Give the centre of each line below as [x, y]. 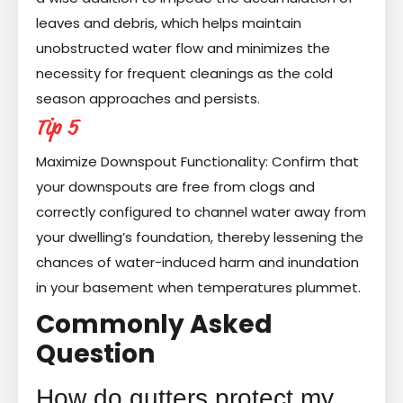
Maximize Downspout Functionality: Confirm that [197, 161]
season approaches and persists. [148, 98]
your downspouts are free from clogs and [175, 186]
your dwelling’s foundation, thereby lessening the [200, 237]
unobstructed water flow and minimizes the [183, 48]
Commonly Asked [154, 324]
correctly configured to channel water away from [201, 211]
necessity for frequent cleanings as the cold [184, 73]
